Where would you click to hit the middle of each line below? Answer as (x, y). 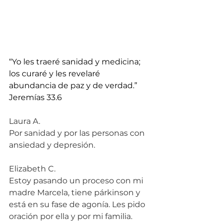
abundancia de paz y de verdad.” (74, 86)
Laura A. (25, 121)
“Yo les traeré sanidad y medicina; (76, 62)
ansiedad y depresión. (52, 145)
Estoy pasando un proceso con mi (77, 181)
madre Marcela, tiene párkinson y (76, 193)
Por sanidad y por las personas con (78, 133)
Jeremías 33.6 (35, 98)
